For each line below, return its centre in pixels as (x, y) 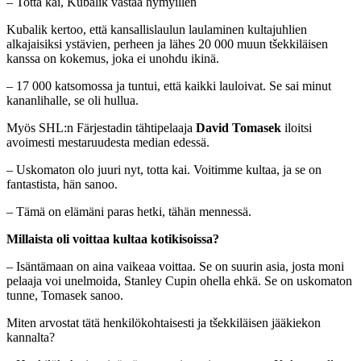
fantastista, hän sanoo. (62, 185)
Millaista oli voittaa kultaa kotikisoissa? (113, 239)
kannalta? (31, 338)
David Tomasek (239, 128)
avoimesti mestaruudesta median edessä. (108, 143)
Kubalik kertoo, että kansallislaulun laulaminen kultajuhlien (157, 30)
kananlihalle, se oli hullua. (73, 101)
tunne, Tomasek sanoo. (65, 296)
